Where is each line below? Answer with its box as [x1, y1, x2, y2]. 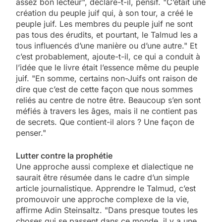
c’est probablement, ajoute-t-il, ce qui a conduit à [16, 51, 200, 61]
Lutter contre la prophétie [16, 150, 112, 161]
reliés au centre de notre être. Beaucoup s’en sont [16, 95, 201, 105]
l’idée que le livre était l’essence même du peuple [16, 62, 199, 72]
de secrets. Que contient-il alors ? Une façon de [16, 116, 194, 127]
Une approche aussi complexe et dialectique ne [16, 161, 193, 171]
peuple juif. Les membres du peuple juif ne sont [16, 18, 193, 29]
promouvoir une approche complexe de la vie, [16, 194, 189, 204]
